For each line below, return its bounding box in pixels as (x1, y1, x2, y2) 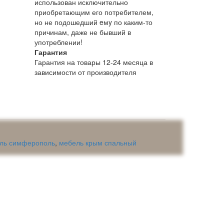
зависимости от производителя (34, 66, 136, 77)
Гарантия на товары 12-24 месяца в (34, 56, 153, 67)
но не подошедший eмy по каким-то (34, 16, 152, 27)
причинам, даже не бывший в (34, 26, 131, 37)
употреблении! (34, 36, 82, 47)
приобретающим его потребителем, (34, 6, 153, 17)
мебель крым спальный (59, 137, 136, 147)
